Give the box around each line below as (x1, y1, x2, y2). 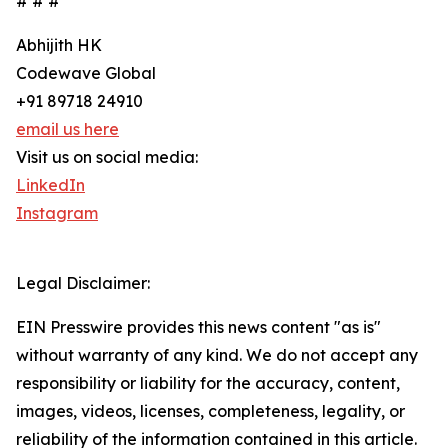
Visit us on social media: (16, 147, 198, 168)
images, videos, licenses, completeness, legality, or (16, 401, 405, 422)
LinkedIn (16, 175, 85, 196)
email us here (16, 119, 119, 140)
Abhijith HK (16, 35, 102, 56)
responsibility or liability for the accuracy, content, (16, 373, 400, 394)
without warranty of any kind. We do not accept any (16, 345, 418, 366)
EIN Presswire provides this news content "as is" (16, 317, 381, 338)
